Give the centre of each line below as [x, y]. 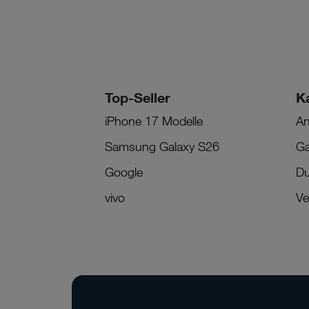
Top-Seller [138, 97]
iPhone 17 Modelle [154, 120]
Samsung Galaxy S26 [162, 146]
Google [124, 171]
